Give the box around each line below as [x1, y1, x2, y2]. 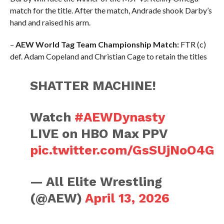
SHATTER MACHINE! [30, 78, 156, 93]
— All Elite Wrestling [30, 174, 162, 189]
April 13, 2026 [85, 190, 170, 206]
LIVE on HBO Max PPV [30, 126, 167, 141]
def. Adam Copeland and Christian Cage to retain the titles [9, 51, 207, 61]
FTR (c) [178, 39, 206, 49]
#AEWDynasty [74, 109, 165, 125]
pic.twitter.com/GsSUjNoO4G [30, 142, 215, 158]
